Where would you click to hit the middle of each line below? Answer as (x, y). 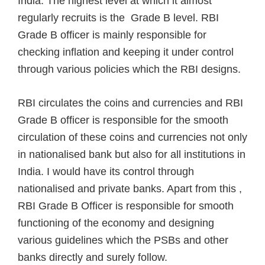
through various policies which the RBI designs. (129, 69)
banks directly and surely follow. (93, 257)
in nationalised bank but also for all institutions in (132, 154)
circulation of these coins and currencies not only (132, 137)
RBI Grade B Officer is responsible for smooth (126, 206)
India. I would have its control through (106, 172)
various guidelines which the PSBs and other (123, 240)
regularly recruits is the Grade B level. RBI (118, 18)
